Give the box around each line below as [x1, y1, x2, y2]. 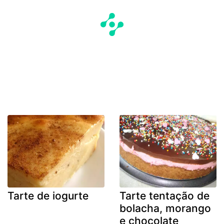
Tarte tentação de [119, 189, 209, 202]
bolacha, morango [119, 202, 211, 215]
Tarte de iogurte [7, 189, 88, 202]
